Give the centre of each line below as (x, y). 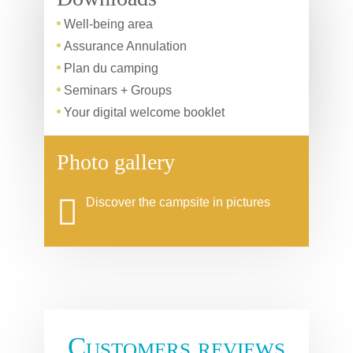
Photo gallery (116, 162)
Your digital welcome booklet (144, 113)
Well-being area (108, 24)
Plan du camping (111, 69)
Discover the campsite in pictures (178, 203)
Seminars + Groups (118, 91)
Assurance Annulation (125, 46)
